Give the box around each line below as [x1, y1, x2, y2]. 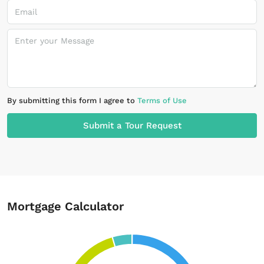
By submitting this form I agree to [7, 96, 137, 105]
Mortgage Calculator [7, 199, 124, 213]
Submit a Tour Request [82, 120, 181, 131]
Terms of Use [137, 96, 187, 105]
